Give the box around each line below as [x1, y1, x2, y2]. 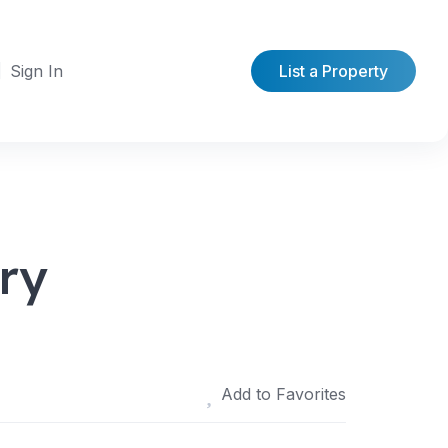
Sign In [10, 61, 63, 81]
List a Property [279, 61, 388, 81]
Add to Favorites [221, 384, 346, 404]
